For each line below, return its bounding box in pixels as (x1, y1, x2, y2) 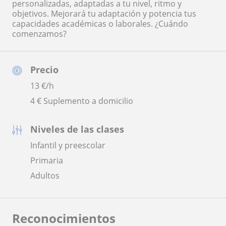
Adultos (30, 169, 60, 181)
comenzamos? (12, 28, 67, 39)
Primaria (30, 154, 63, 166)
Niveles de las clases (30, 123, 124, 135)
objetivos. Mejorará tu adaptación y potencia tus (12, 8, 196, 19)
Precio (30, 63, 59, 76)
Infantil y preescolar (30, 139, 105, 151)
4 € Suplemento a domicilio (30, 95, 133, 106)
